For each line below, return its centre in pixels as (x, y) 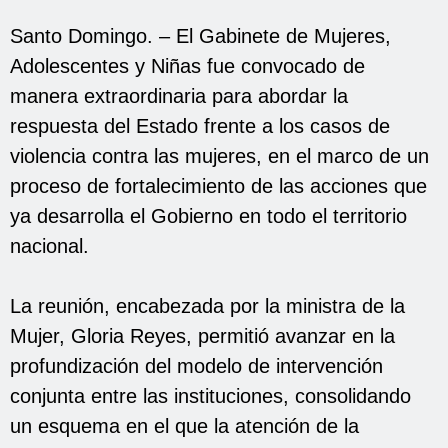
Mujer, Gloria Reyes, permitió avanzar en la (202, 335)
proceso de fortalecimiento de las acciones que (218, 185)
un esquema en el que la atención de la (184, 425)
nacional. (49, 245)
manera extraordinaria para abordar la (179, 95)
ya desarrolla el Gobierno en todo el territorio (208, 215)
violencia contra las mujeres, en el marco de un (219, 155)
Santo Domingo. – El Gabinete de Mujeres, (200, 35)
